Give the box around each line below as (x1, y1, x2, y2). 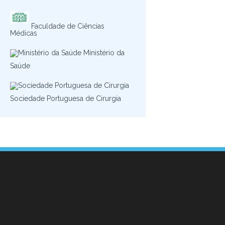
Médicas (10, 29, 37, 37)
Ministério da (81, 49, 125, 57)
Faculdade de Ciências (29, 22, 104, 30)
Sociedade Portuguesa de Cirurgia (10, 94, 121, 102)
